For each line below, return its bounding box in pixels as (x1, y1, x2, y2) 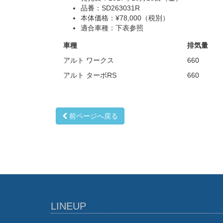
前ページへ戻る (67, 112, 118, 120)
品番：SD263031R (81, 4, 140, 12)
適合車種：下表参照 (81, 24, 143, 32)
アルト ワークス (63, 56, 114, 64)
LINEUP (51, 201, 86, 212)
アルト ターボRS (63, 71, 117, 79)
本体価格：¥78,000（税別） (81, 14, 169, 22)
